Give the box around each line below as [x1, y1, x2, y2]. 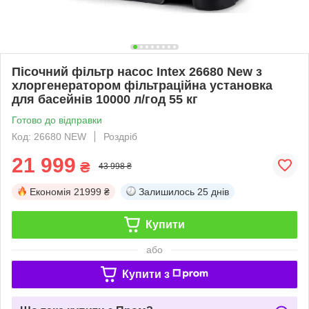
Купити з [121, 268, 170, 280]
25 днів [197, 186, 229, 197]
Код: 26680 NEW [12, 130, 86, 142]
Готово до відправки [12, 114, 102, 126]
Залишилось [139, 186, 195, 197]
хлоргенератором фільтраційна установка [12, 78, 272, 92]
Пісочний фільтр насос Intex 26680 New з [12, 64, 262, 79]
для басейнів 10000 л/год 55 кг [12, 92, 198, 106]
